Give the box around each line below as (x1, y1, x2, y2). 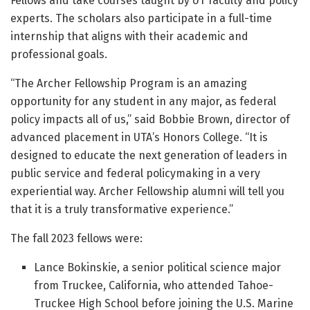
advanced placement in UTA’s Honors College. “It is (10, 131, 268, 144)
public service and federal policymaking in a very (10, 167, 260, 180)
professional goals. (10, 48, 107, 61)
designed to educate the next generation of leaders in (10, 149, 287, 162)
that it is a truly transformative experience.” (10, 203, 233, 216)
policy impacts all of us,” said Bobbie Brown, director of (10, 113, 290, 126)
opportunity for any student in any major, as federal (10, 95, 276, 108)
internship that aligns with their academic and (10, 30, 248, 43)
